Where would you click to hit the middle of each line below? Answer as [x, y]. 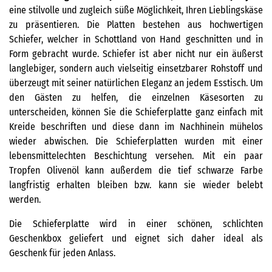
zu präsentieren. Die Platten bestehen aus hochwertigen [136, 25]
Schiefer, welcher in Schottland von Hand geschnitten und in [136, 39]
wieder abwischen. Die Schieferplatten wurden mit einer [136, 141]
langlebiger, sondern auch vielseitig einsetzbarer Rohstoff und [136, 69]
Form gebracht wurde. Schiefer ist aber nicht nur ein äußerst [136, 54]
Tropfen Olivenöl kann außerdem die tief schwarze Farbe [136, 171]
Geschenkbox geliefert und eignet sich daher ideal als [136, 239]
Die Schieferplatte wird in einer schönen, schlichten [136, 224]
